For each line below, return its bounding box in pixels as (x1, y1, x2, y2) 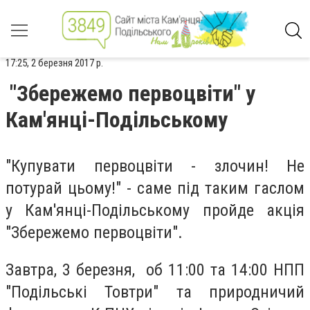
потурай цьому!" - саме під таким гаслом (6, 179, 304, 198)
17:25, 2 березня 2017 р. (6, 57, 103, 69)
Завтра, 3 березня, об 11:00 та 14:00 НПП (6, 259, 304, 280)
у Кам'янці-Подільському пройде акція (6, 201, 304, 220)
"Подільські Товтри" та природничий (6, 282, 304, 302)
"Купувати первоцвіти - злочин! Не (6, 156, 304, 176)
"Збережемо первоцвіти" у (10, 80, 255, 107)
